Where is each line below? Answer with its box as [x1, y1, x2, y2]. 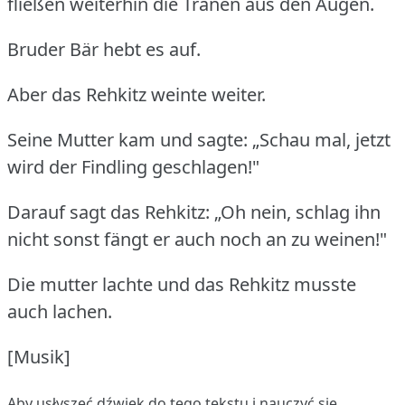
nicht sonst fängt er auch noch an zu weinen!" [7, 226, 387, 251]
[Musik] [7, 344, 71, 369]
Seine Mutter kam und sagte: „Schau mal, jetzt [7, 127, 391, 152]
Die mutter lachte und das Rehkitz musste [7, 271, 356, 297]
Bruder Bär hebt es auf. [7, 36, 201, 61]
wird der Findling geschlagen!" [7, 154, 259, 179]
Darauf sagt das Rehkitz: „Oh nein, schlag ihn [7, 199, 381, 224]
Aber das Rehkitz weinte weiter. [7, 81, 266, 107]
